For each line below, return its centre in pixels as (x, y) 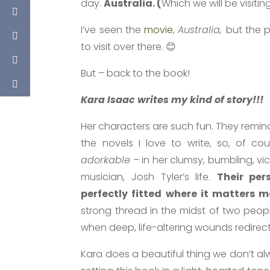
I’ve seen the (113, 30)
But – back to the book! (136, 73)
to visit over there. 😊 (129, 46)
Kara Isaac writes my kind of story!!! (172, 99)
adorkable (106, 160)
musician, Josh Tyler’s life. (149, 177)
